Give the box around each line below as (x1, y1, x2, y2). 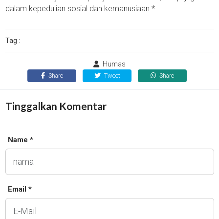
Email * (7, 185, 32, 194)
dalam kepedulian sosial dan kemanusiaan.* (5, 4, 155, 14)
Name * (7, 135, 33, 145)
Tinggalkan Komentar (5, 100, 107, 112)
